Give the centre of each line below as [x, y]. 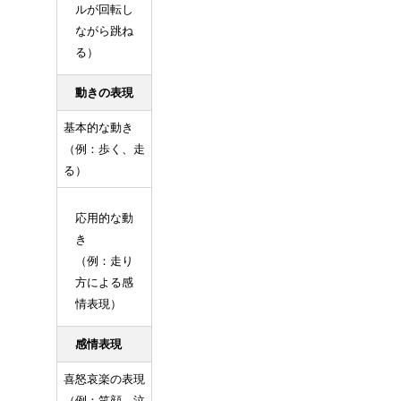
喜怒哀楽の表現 [104, 379]
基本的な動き [98, 127]
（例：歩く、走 [104, 149]
